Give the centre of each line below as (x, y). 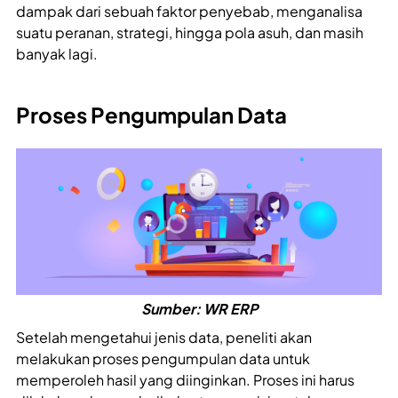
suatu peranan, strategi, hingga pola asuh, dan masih (190, 33)
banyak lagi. (57, 54)
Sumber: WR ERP (199, 309)
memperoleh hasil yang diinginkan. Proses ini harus (185, 380)
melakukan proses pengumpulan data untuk (163, 359)
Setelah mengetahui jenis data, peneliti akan (164, 338)
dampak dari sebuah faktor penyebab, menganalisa (189, 12)
